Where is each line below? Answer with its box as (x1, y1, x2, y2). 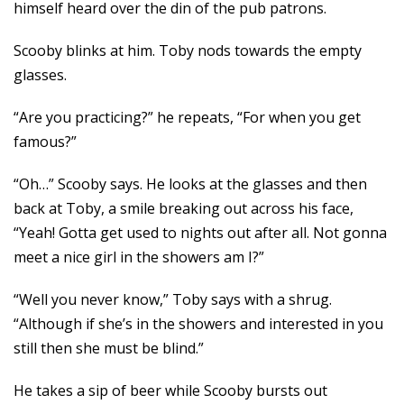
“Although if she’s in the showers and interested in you (14, 314, 383, 334)
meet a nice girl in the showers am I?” (14, 247, 264, 267)
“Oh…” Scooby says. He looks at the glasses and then (14, 174, 367, 194)
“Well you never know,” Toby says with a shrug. (14, 289, 332, 309)
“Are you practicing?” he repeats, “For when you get (14, 107, 361, 127)
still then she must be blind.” (14, 338, 204, 358)
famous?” (14, 132, 77, 151)
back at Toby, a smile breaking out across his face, (14, 198, 353, 218)
